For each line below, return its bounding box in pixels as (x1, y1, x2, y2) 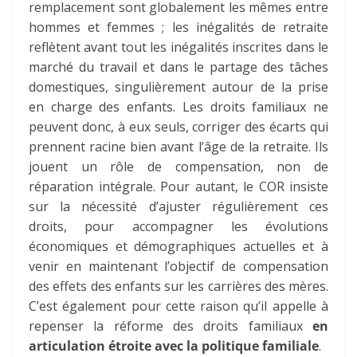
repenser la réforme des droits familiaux (29, 317, 312, 335)
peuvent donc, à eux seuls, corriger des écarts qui (29, 118, 328, 136)
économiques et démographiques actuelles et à (29, 237, 328, 256)
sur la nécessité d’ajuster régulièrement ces (29, 198, 328, 216)
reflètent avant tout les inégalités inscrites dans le (29, 38, 328, 57)
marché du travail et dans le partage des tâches (29, 58, 328, 76)
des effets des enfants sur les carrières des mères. (29, 277, 328, 296)
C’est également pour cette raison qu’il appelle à (29, 297, 328, 316)
